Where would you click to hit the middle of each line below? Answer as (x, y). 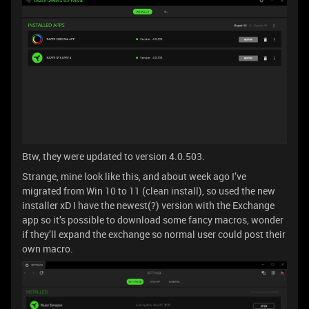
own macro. (48, 249)
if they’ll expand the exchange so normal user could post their (154, 235)
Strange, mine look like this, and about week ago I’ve (134, 177)
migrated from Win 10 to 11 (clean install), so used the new (149, 191)
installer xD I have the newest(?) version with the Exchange (148, 206)
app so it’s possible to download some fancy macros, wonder (153, 220)
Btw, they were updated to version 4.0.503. (113, 157)
